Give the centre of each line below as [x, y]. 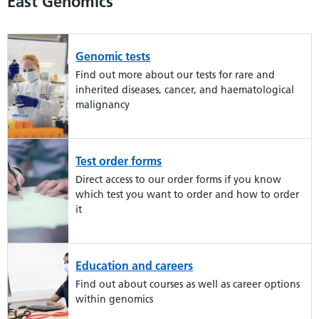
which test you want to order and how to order [188, 194]
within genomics [115, 299]
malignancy [103, 105]
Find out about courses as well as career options [188, 284]
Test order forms [119, 161]
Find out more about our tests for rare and [176, 75]
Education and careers [135, 266]
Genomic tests [113, 56]
